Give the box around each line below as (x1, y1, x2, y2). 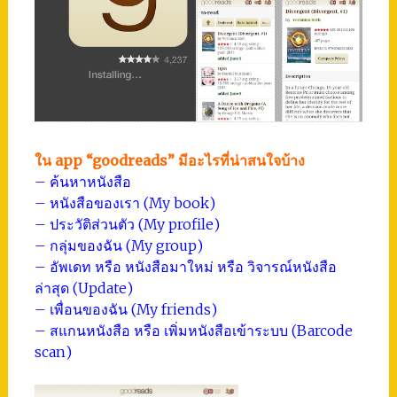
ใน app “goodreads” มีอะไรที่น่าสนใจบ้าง (34, 151, 305, 169)
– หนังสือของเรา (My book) (34, 193, 215, 212)
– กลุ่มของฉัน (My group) (34, 236, 203, 254)
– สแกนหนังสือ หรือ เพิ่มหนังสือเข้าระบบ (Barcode (34, 321, 353, 339)
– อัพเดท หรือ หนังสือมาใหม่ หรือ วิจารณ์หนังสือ (34, 257, 337, 276)
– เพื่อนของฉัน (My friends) (34, 300, 217, 318)
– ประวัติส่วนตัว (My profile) (34, 214, 220, 233)
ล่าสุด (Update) (34, 278, 133, 297)
